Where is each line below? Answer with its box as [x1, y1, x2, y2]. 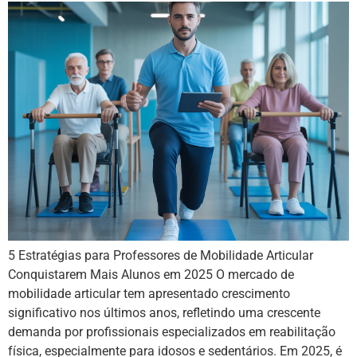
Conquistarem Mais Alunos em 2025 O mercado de [8, 267, 294, 283]
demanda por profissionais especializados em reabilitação [8, 324, 335, 340]
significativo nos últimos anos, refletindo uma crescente [8, 305, 320, 321]
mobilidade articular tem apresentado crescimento [8, 286, 290, 302]
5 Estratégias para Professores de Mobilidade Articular [8, 248, 313, 264]
